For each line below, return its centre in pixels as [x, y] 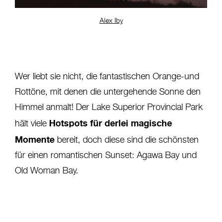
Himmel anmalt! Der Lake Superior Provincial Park [109, 108]
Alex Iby [111, 21]
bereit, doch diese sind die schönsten [127, 140]
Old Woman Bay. [47, 171]
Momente [35, 139]
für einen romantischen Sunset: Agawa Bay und [106, 156]
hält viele [32, 124]
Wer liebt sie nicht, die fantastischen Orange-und [107, 77]
